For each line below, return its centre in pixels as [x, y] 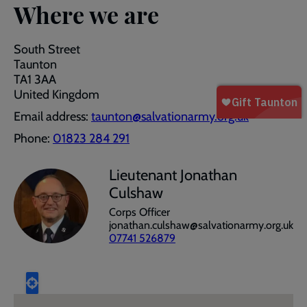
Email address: [52, 116]
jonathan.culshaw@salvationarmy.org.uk [201, 225]
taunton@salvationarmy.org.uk [170, 116]
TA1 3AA [35, 79]
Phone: [33, 138]
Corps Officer [139, 212]
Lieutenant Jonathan [173, 175]
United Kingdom [57, 95]
